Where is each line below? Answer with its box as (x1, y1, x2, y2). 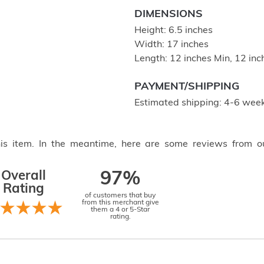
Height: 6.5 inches (134, 26, 213, 35)
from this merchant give (81, 199, 159, 206)
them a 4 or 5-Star (91, 206, 150, 213)
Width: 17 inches (134, 40, 209, 49)
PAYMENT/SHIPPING (134, 81, 239, 93)
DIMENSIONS (134, 9, 203, 20)
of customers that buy (85, 192, 156, 199)
